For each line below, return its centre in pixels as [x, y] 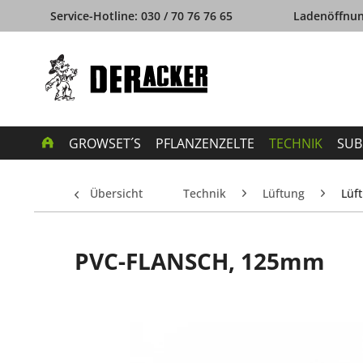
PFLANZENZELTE [205, 143]
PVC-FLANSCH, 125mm [200, 261]
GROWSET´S [105, 143]
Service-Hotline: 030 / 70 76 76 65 [141, 16]
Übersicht [116, 193]
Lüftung [284, 193]
